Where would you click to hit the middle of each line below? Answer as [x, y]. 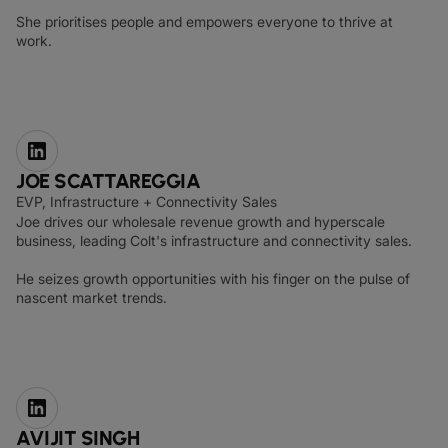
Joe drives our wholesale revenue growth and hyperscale [200, 221]
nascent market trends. [91, 297]
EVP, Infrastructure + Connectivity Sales [146, 201]
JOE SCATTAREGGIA [108, 181]
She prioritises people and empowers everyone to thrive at [204, 21]
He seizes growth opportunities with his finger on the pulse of [213, 278]
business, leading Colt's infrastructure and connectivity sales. [214, 240]
